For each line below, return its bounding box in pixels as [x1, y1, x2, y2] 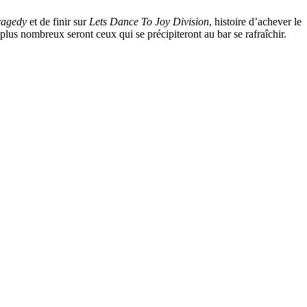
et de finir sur [27, 15, 89, 27]
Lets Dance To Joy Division [89, 15, 209, 27]
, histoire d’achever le [209, 15, 302, 27]
